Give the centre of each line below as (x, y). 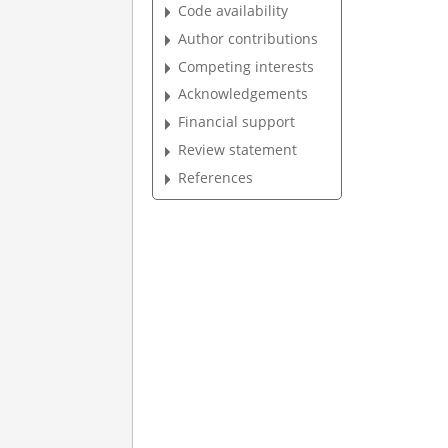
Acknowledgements (243, 94)
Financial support (237, 122)
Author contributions (248, 38)
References (216, 177)
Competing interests (246, 66)
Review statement (238, 150)
